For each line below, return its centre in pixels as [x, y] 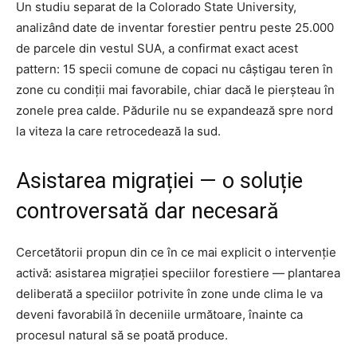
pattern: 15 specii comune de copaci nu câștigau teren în [175, 69]
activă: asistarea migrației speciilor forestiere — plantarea [178, 273]
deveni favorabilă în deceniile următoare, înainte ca [159, 315]
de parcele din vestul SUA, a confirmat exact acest [157, 49]
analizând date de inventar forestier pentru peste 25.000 [175, 28]
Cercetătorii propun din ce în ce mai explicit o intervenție [176, 253]
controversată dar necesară [147, 212]
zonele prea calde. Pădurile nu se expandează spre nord [175, 111]
